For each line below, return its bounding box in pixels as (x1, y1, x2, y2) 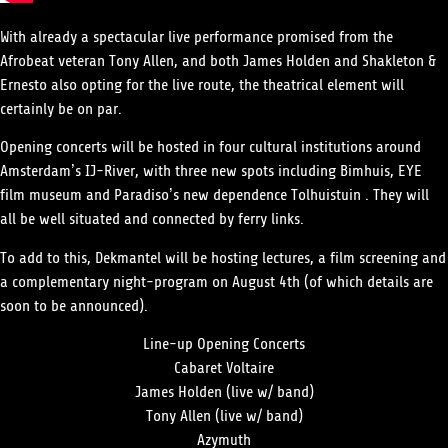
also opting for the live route (51, 66, 231, 103)
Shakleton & (362, 42, 436, 79)
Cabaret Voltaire (174, 350, 274, 387)
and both (182, 42, 239, 79)
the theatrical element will (239, 66, 404, 103)
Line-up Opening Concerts (143, 326, 305, 363)
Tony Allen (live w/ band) (145, 398, 303, 435)
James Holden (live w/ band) (134, 374, 314, 411)
